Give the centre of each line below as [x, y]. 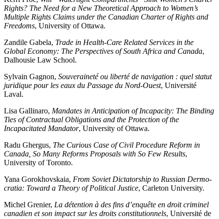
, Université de [189, 214]
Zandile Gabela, [30, 43]
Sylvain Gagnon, [31, 77]
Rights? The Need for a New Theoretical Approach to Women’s [101, 8]
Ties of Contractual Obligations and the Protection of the [91, 120]
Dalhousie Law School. [40, 60]
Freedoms [19, 26]
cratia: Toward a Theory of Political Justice [71, 188]
